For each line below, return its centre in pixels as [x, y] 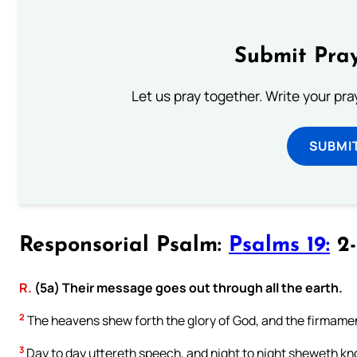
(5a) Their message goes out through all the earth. [187, 287]
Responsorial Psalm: [124, 246]
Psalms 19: [279, 246]
